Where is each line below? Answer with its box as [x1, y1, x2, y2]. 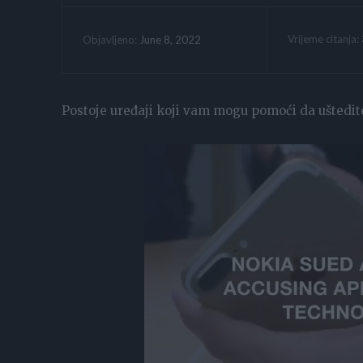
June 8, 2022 [139, 32, 201, 46]
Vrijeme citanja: [287, 32, 361, 45]
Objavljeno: [83, 33, 137, 47]
